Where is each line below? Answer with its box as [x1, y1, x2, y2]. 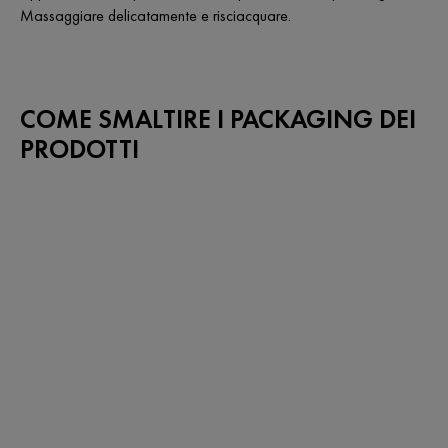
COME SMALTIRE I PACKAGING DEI [20, 101, 416, 136]
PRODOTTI [20, 131, 139, 166]
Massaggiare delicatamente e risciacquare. [20, 4, 291, 26]
